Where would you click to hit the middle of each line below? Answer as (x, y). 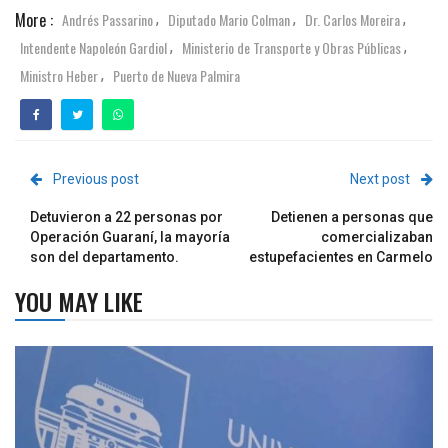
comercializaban (377, 237)
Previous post (96, 179)
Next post (380, 179)
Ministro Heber (59, 76)
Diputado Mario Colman (229, 20)
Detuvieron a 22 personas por (126, 217)
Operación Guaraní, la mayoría (130, 237)
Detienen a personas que (352, 217)
